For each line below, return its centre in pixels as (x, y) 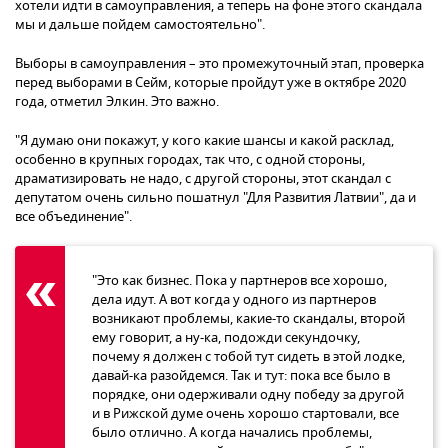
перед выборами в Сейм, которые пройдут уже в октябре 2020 (210, 83)
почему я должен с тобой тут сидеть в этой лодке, (248, 357)
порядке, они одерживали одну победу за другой (248, 395)
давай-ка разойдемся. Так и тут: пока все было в (241, 376)
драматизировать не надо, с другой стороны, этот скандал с (203, 179)
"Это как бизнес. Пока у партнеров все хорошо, (239, 281)
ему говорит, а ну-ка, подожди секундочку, (226, 338)
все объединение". (73, 217)
